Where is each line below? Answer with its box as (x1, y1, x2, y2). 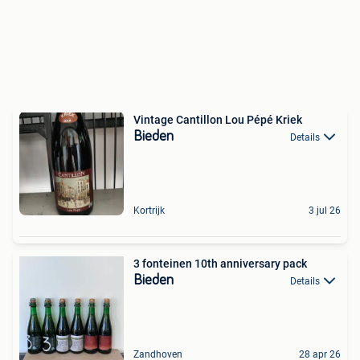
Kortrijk (133, 205, 165, 216)
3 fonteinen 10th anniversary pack (133, 257, 307, 270)
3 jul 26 (309, 205, 341, 216)
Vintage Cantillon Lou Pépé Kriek (133, 113, 302, 126)
